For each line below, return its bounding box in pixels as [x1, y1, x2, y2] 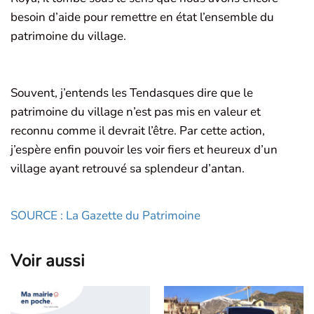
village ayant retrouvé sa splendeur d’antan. [11, 161, 245, 177]
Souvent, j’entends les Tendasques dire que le [11, 85, 253, 102]
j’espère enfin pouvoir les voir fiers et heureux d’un [11, 142, 278, 158]
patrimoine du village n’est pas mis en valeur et [11, 104, 261, 121]
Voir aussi [11, 250, 85, 273]
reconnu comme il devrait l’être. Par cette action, [11, 123, 265, 139]
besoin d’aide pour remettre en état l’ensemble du [11, 9, 274, 26]
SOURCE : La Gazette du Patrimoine [11, 207, 203, 224]
